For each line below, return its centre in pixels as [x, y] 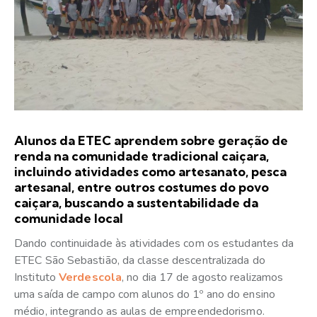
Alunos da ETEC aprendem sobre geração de [151, 140]
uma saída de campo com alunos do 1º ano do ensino [145, 294]
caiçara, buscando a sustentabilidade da [136, 202]
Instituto [36, 277]
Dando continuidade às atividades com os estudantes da [154, 243]
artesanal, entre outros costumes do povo [142, 187]
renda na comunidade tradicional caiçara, [142, 156]
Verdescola [90, 277]
